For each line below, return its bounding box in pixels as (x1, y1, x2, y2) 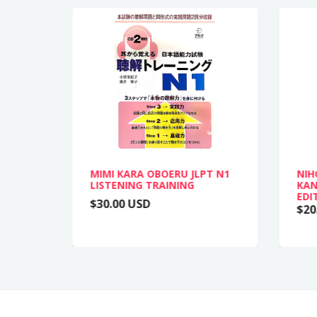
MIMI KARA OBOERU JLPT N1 (90, 167, 229, 180)
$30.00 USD (90, 196, 150, 212)
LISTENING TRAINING (90, 178, 194, 192)
